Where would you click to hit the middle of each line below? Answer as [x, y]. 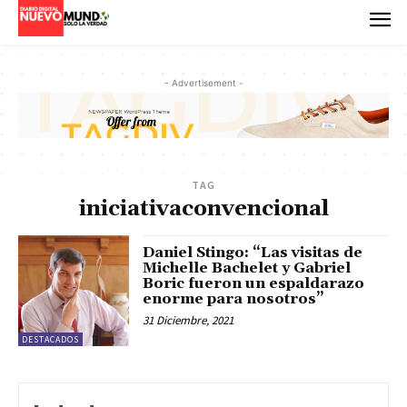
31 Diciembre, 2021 [189, 321]
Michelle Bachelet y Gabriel [247, 268]
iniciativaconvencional [203, 209]
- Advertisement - [203, 82]
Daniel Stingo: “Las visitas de [253, 253]
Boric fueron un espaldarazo [254, 284]
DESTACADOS [50, 340]
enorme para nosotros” [234, 299]
